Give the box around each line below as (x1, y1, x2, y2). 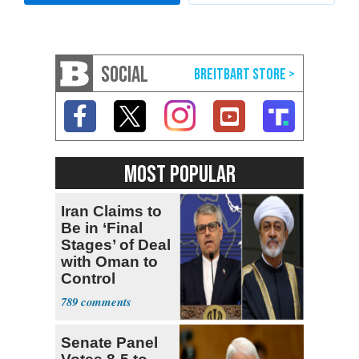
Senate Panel (61, 333, 158, 351)
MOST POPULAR (123, 159, 236, 189)
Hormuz (61, 286, 119, 304)
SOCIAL (101, 61, 148, 88)
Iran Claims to (61, 202, 162, 220)
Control (61, 269, 115, 287)
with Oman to (61, 252, 158, 270)
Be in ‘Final (61, 219, 143, 236)
